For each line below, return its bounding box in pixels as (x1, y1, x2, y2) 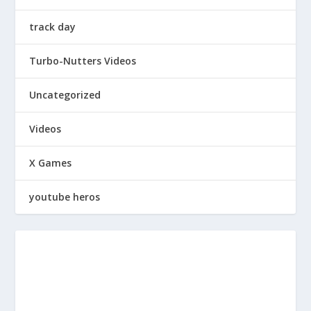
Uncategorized (29, 88, 101, 102)
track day (29, 20, 76, 34)
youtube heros (29, 190, 101, 204)
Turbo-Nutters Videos (29, 54, 137, 68)
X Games (29, 156, 72, 170)
